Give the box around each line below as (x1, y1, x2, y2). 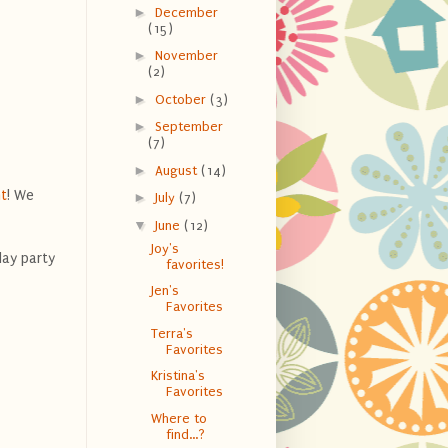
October (154, 91, 210, 107)
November (154, 48, 218, 64)
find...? (165, 426, 205, 442)
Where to (150, 410, 207, 426)
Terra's (150, 325, 193, 341)
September (154, 119, 223, 135)
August (154, 162, 201, 178)
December (154, 4, 218, 20)
